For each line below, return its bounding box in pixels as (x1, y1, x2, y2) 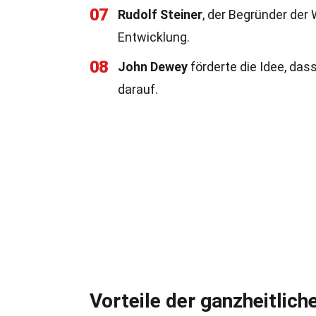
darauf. (118, 82, 158, 97)
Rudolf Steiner (118, 7, 202, 22)
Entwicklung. (118, 30, 190, 44)
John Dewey (118, 59, 188, 74)
